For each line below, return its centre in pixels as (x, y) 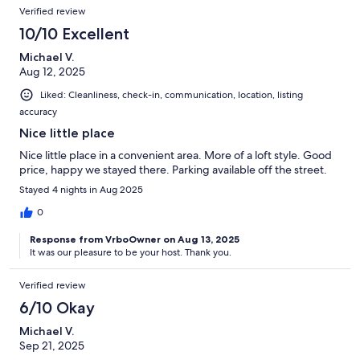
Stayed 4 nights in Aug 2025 (81, 190)
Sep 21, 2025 (52, 346)
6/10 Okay (57, 308)
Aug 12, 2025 (52, 71)
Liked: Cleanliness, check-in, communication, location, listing (172, 94)
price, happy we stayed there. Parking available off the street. (173, 170)
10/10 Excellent (74, 33)
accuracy (38, 112)
